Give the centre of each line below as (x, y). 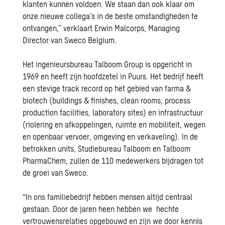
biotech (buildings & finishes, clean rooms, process (107, 100)
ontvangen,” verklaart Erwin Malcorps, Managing (101, 28)
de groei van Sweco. (56, 173)
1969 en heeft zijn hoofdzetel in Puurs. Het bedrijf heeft (113, 76)
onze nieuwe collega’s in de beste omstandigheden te (110, 16)
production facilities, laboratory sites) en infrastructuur (113, 113)
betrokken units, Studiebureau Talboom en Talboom (107, 149)
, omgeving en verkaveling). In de (144, 137)
